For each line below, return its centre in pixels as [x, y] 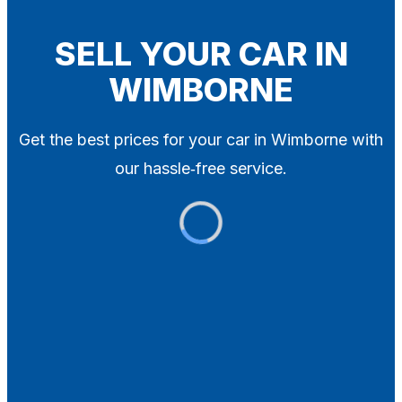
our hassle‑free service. [201, 168]
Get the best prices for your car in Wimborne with [201, 139]
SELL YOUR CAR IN [201, 53]
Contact [82, 29]
